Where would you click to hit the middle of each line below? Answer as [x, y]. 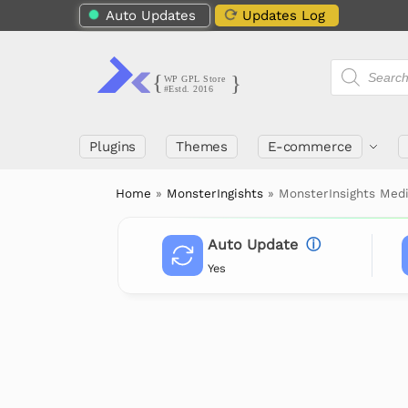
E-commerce [310, 147]
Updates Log [284, 15]
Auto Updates [151, 15]
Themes [202, 147]
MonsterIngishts [215, 193]
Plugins [113, 147]
